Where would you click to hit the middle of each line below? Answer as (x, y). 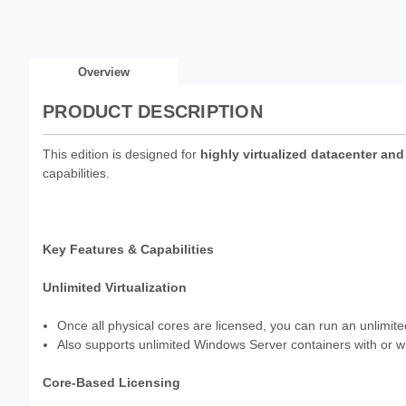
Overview (103, 72)
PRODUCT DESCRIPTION (153, 111)
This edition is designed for (121, 154)
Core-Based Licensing (111, 382)
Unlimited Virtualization (115, 287)
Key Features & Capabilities (128, 249)
